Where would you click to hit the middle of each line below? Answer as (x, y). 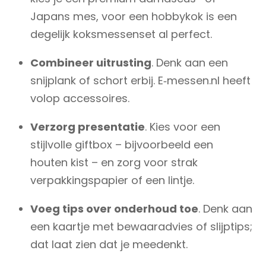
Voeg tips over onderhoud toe (115, 208)
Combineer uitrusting (91, 62)
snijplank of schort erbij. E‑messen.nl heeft (141, 80)
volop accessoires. (80, 98)
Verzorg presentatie (88, 126)
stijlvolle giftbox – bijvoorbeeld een (122, 144)
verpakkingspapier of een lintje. (113, 180)
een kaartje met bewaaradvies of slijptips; (142, 226)
